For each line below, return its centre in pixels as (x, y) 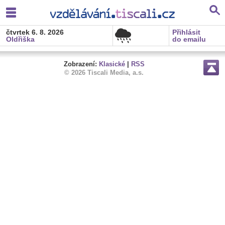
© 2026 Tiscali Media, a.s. (104, 73)
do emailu (189, 39)
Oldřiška (20, 39)
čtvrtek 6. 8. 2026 (35, 32)
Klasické (112, 64)
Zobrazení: (81, 64)
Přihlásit (186, 32)
